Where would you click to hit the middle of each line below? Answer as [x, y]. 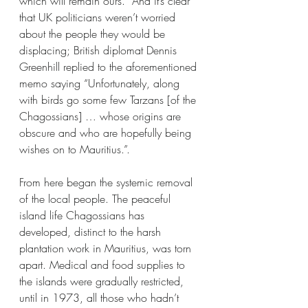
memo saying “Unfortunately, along [101, 83]
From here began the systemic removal [108, 182]
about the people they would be [94, 34]
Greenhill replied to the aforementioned [110, 67]
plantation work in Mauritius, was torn [107, 248]
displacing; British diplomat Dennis [100, 50]
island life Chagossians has [84, 215]
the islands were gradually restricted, [103, 281]
